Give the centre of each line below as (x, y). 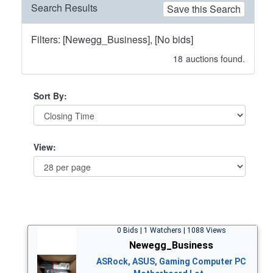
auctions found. (215, 58)
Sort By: (50, 95)
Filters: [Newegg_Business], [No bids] (112, 39)
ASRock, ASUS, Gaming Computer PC (171, 261)
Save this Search (204, 9)
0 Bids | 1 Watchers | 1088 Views (171, 230)
